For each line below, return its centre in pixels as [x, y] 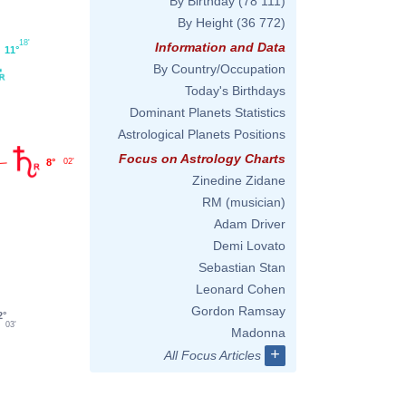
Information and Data [220, 47]
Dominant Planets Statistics [208, 112]
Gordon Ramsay [238, 311]
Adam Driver [250, 224]
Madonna [258, 333]
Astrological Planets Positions [202, 134]
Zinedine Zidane [239, 180]
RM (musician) [244, 202]
